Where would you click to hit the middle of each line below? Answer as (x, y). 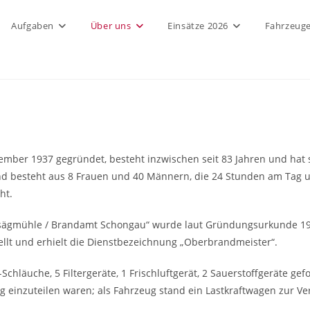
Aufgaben (33, 26)
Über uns (111, 26)
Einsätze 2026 (198, 26)
